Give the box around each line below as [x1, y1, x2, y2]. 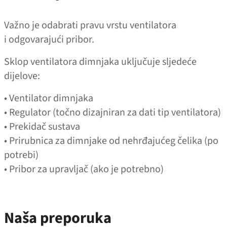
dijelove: [4, 68, 42, 83]
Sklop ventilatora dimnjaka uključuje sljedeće [4, 54, 197, 69]
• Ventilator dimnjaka [4, 91, 95, 105]
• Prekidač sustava [4, 119, 82, 134]
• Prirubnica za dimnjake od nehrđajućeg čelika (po [4, 133, 218, 148]
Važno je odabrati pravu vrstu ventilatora [4, 18, 176, 32]
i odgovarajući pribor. [4, 32, 96, 47]
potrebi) [4, 147, 41, 162]
